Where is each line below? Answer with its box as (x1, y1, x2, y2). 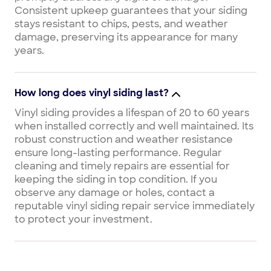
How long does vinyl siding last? (15, 87, 169, 99)
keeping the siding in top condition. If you (15, 173, 217, 186)
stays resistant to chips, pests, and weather (15, 18, 228, 30)
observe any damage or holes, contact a (15, 186, 215, 199)
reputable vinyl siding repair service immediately (15, 200, 255, 212)
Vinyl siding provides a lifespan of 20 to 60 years (15, 106, 249, 119)
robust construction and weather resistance (15, 133, 233, 146)
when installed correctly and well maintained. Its (15, 120, 253, 132)
